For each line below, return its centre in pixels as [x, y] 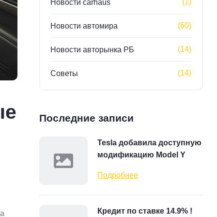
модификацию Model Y [142, 155]
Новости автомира [84, 26]
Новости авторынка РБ [93, 50]
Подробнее [118, 175]
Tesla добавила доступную [150, 143]
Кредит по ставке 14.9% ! [145, 211]
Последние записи [87, 118]
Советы [64, 73]
